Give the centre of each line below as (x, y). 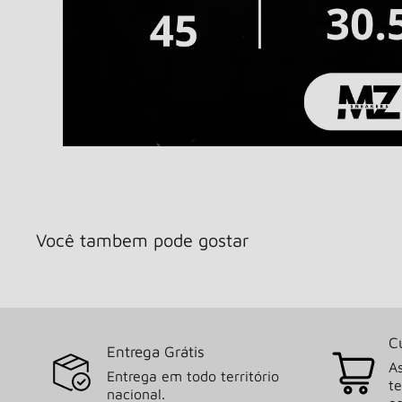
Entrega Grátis (156, 352)
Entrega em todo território (193, 376)
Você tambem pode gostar (143, 240)
